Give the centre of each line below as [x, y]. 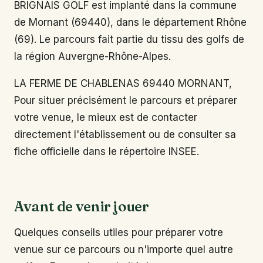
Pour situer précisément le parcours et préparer [126, 101]
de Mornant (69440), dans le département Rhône [130, 22]
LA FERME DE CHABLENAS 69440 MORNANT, [123, 84]
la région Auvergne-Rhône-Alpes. [92, 56]
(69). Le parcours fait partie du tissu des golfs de [129, 39]
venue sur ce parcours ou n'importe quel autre [124, 250]
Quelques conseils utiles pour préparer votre [119, 233]
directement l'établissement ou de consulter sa [125, 135]
